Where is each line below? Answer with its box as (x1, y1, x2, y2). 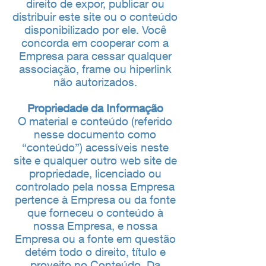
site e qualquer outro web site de (13, 154, 177, 167)
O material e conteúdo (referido (18, 115, 172, 128)
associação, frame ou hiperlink (18, 62, 172, 75)
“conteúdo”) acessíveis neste (21, 141, 169, 154)
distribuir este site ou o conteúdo (12, 10, 178, 23)
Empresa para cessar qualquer (18, 49, 172, 62)
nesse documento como (34, 128, 156, 141)
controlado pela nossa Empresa (15, 180, 175, 193)
